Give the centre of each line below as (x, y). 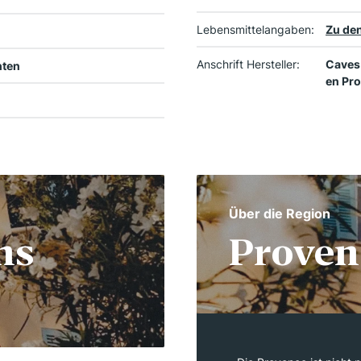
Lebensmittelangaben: (255, 30)
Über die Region (280, 214)
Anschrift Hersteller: (248, 64)
